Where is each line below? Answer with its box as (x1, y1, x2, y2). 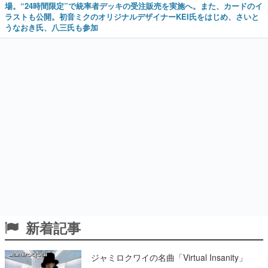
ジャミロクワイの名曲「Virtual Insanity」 (91, 251, 247, 264)
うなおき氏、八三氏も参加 (5, 22, 98, 33)
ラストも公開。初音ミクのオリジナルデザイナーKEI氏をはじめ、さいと (5, 11, 259, 23)
